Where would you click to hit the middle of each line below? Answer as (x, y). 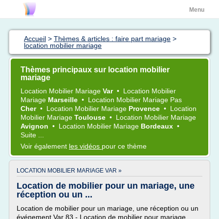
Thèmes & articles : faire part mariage (112, 39)
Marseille (64, 100)
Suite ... (32, 135)
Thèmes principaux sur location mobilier (95, 70)
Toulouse (91, 117)
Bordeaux (158, 126)
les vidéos (85, 146)
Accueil (35, 39)
